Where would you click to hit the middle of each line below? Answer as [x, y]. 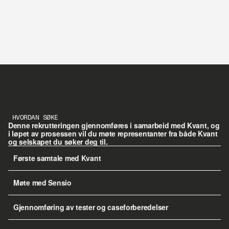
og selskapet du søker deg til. [58, 142]
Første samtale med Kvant [57, 158]
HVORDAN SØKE [35, 117]
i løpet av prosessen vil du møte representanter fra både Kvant [113, 133]
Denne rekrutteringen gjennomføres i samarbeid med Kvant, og [114, 125]
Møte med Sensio [42, 182]
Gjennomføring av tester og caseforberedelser [91, 207]
